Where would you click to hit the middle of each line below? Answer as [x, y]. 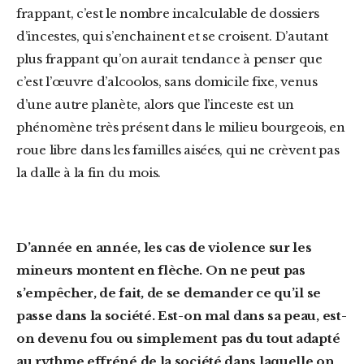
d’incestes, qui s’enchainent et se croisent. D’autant [173, 36]
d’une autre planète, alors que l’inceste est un [155, 104]
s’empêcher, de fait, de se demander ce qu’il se [169, 293]
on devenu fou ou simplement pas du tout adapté [178, 338]
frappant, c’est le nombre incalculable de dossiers [168, 13]
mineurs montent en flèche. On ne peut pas [161, 270]
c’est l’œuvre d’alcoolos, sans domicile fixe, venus [167, 82]
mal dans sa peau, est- [276, 316]
